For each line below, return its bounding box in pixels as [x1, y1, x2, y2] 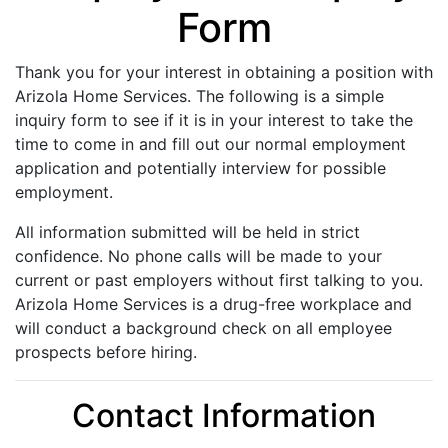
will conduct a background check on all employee [15, 317, 392, 338]
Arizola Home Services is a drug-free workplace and [15, 293, 412, 314]
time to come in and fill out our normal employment [15, 133, 406, 154]
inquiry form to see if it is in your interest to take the [15, 109, 413, 130]
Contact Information [72, 395, 376, 435]
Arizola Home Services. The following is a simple [15, 85, 384, 106]
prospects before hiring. [15, 341, 197, 362]
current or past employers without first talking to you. [15, 269, 423, 290]
